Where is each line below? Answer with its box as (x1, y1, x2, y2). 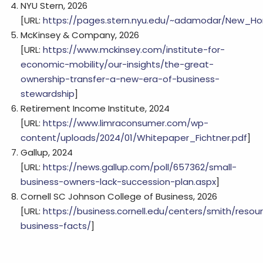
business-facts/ (20, 220, 91, 232)
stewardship (20, 87, 75, 100)
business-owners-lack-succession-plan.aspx (20, 176, 216, 188)
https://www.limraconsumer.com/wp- (42, 117, 208, 129)
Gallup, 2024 (20, 146, 73, 159)
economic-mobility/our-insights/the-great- (20, 58, 214, 70)
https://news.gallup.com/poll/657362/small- (42, 161, 237, 173)
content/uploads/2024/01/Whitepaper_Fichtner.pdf (20, 131, 247, 144)
